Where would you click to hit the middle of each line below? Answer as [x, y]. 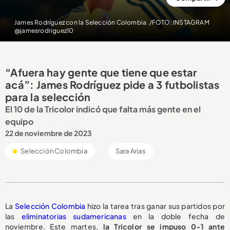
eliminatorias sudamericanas [74, 216]
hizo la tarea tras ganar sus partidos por [155, 206]
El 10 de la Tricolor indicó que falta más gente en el [103, 109]
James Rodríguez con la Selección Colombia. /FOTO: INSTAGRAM [112, 22]
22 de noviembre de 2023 [49, 133]
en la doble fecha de [175, 216]
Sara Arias [130, 151]
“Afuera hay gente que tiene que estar [101, 72]
